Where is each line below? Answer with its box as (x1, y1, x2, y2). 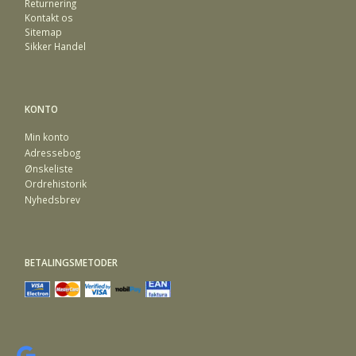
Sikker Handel (25, 39, 86, 52)
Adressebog (25, 145, 80, 159)
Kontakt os (25, 10, 73, 24)
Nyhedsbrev (25, 193, 80, 207)
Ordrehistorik (25, 177, 87, 191)
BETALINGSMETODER (25, 256, 118, 269)
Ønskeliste (25, 161, 73, 175)
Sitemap (25, 25, 62, 38)
